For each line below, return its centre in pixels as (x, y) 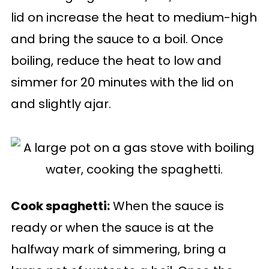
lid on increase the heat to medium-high (134, 17)
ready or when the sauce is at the (112, 228)
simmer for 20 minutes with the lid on (122, 82)
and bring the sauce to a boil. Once (117, 39)
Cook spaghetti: (60, 206)
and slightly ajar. (61, 104)
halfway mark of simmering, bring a (118, 249)
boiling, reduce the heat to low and (116, 61)
